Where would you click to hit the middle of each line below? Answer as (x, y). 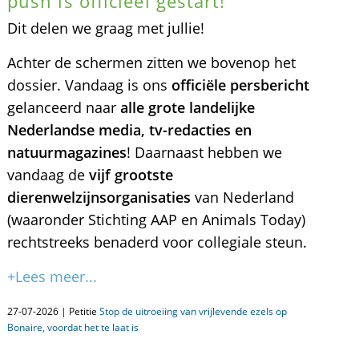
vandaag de (48, 175)
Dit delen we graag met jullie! (105, 28)
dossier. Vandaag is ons (89, 85)
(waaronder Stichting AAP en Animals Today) (156, 220)
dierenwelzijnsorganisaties (99, 197)
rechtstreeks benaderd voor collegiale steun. (157, 242)
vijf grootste (131, 175)
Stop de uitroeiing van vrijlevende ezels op (193, 311)
